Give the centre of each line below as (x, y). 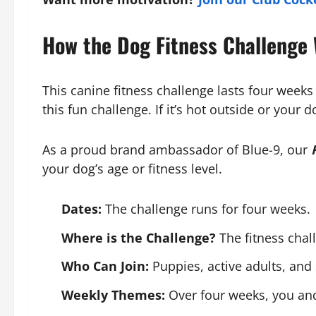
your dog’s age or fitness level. (132, 169)
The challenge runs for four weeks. (206, 209)
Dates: (81, 209)
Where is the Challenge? (140, 237)
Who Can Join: (105, 266)
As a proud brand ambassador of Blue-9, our (177, 150)
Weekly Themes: (113, 294)
